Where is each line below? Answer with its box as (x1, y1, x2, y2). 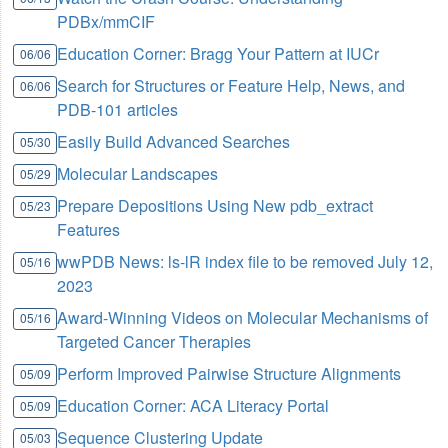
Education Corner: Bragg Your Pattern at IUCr (57, 42, 380, 66)
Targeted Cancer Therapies (57, 330, 252, 354)
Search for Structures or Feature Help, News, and (57, 74, 406, 98)
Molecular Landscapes (57, 162, 219, 186)
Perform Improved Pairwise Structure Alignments (57, 362, 402, 386)
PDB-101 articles (57, 98, 179, 122)
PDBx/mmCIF (57, 10, 156, 34)
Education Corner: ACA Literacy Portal (57, 394, 330, 418)
